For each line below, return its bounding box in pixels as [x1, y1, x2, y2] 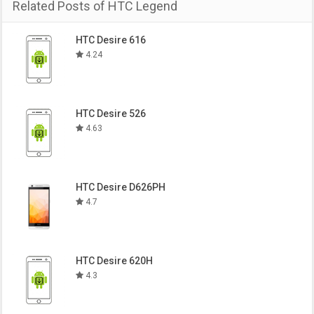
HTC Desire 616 [76, 34, 146, 46]
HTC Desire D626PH [76, 182, 166, 193]
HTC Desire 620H [76, 255, 153, 266]
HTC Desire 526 [76, 108, 146, 119]
